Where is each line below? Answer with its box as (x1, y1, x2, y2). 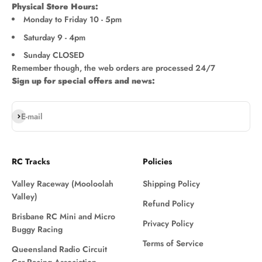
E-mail (21, 111, 43, 123)
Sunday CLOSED (23, 49, 84, 61)
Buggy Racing (12, 223, 63, 236)
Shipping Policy (143, 178, 200, 190)
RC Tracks (12, 156, 50, 168)
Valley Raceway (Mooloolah (12, 178, 113, 190)
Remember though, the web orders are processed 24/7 (12, 62, 215, 74)
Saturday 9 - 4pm (23, 31, 85, 43)
